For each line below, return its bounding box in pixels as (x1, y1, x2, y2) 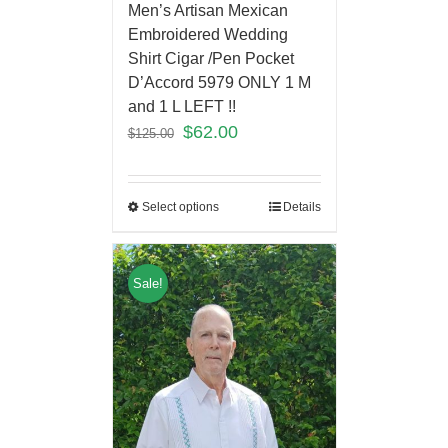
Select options (141, 199, 219, 214)
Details (282, 199, 321, 214)
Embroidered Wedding (127, 25, 288, 43)
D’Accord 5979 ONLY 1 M (127, 73, 311, 91)
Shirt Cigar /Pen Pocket (127, 49, 294, 67)
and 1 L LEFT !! (127, 97, 236, 115)
